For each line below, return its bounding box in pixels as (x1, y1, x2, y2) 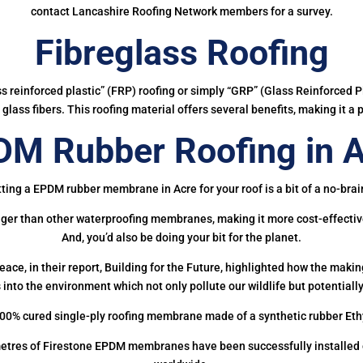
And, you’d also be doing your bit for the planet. (62, 230, 301, 244)
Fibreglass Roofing (34, 32, 329, 73)
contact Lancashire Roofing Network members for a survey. (30, 4, 333, 18)
